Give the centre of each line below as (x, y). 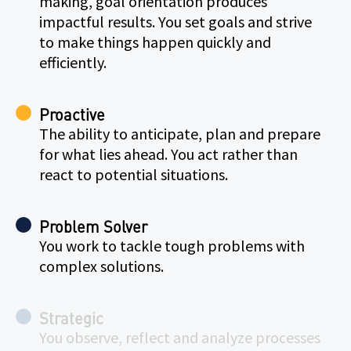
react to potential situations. (134, 174)
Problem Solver (93, 226)
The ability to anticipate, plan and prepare (180, 133)
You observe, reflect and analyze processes (180, 337)
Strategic (71, 317)
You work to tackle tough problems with (172, 245)
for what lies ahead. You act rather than (168, 154)
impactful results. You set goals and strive (175, 21)
